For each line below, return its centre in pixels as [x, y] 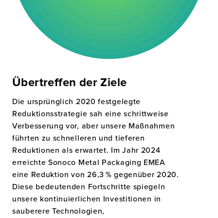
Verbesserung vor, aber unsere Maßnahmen [94, 126]
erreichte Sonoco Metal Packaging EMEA [89, 162]
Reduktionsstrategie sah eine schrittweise [91, 113]
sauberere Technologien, [59, 211]
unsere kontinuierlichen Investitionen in [87, 199]
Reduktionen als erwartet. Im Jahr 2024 [86, 150]
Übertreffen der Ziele [70, 83]
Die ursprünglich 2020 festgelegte [77, 101]
